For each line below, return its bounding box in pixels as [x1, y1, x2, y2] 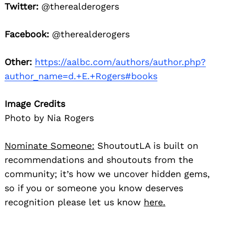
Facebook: [5, 28, 49, 39]
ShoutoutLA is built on [94, 140, 198, 151]
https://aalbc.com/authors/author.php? [35, 56, 206, 67]
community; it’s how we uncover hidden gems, [5, 168, 210, 179]
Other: [5, 56, 32, 67]
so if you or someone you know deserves [5, 182, 183, 193]
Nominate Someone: [5, 140, 94, 151]
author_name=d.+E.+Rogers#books [5, 70, 157, 81]
